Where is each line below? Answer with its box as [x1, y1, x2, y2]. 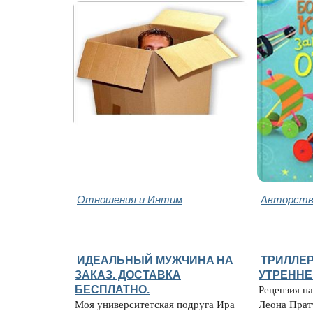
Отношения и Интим [77, 191, 182, 206]
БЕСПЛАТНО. [75, 282, 150, 296]
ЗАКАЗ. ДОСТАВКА [75, 268, 181, 281]
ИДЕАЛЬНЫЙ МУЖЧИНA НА [77, 253, 233, 266]
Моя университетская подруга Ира [75, 297, 235, 311]
